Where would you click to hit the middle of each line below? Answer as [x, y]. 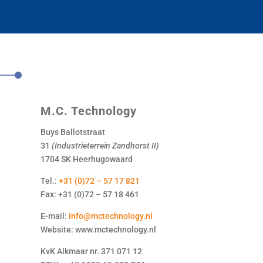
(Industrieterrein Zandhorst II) [105, 145]
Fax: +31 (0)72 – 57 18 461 [90, 194]
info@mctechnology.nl [110, 216]
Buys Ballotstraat [73, 132]
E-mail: [54, 216]
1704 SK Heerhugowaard [86, 159]
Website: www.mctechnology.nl [98, 229]
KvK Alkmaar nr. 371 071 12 [91, 251]
